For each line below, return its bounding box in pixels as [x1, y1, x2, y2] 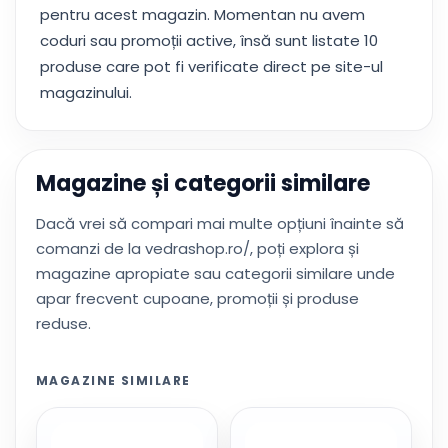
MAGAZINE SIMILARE [36, 372, 191, 389]
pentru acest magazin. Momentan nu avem [40, 4, 365, 25]
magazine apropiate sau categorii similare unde [36, 263, 395, 284]
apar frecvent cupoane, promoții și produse [36, 288, 359, 309]
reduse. [36, 313, 91, 334]
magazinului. [40, 82, 132, 103]
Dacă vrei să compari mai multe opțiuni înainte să [36, 213, 404, 234]
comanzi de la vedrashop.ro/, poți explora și [36, 238, 359, 259]
